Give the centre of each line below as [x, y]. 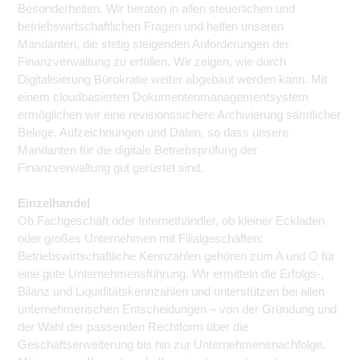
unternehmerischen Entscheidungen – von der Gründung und [177, 309]
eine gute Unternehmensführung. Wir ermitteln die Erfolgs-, [171, 274]
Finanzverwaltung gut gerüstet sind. [110, 168]
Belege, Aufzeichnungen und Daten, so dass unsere [153, 132]
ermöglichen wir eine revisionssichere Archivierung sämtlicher [179, 115]
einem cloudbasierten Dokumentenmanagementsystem [163, 97]
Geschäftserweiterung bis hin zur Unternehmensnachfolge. [172, 344]
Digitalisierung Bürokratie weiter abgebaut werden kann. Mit [172, 79]
